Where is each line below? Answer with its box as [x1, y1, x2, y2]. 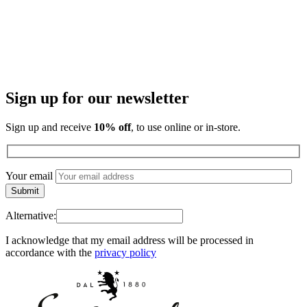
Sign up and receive [5, 121, 94, 134]
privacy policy [95, 246, 156, 258]
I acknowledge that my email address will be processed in [5, 234, 254, 246]
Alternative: [5, 209, 56, 221]
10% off [94, 121, 131, 134]
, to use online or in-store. [131, 121, 241, 134]
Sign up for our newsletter [5, 89, 189, 108]
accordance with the [5, 246, 95, 258]
